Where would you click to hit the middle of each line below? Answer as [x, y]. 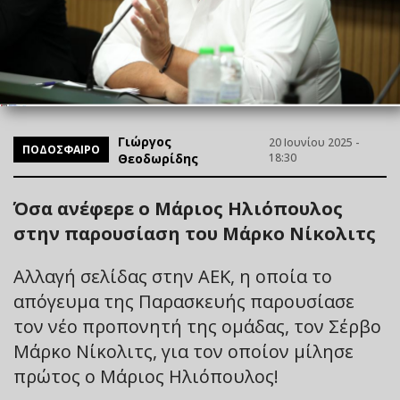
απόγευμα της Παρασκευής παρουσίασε [184, 301]
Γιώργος [145, 141]
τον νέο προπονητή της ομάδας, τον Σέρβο [197, 326]
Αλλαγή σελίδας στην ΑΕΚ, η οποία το [173, 276]
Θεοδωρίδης [158, 158]
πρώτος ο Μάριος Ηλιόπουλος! [146, 376]
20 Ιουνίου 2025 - [313, 142]
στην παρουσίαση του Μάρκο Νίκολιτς [195, 233]
